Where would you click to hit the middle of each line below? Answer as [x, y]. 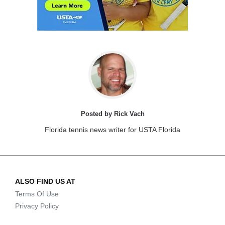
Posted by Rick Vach [113, 114]
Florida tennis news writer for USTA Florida [113, 130]
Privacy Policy [37, 206]
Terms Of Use [37, 194]
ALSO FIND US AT [45, 182]
